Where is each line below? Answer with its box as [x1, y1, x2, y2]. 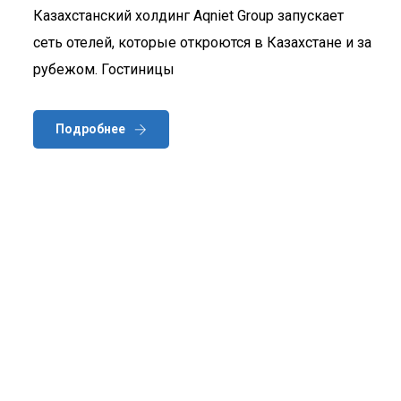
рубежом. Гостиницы [33, 60, 175, 78]
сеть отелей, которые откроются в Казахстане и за [33, 33, 371, 51]
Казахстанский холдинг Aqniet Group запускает [33, 6, 344, 24]
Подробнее [55, 121, 125, 136]
